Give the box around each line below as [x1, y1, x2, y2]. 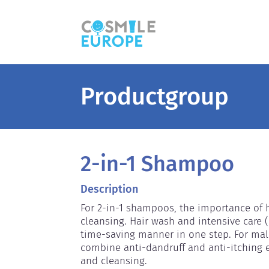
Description [80, 182, 139, 196]
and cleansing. [80, 254, 148, 267]
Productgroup [80, 82, 229, 111]
